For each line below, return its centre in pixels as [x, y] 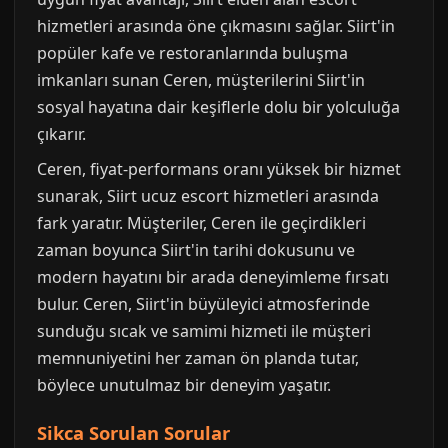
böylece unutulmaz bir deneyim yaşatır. [184, 384]
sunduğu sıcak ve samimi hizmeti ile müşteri [204, 330]
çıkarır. [61, 133]
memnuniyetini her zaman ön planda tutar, [198, 357]
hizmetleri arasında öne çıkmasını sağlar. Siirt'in [216, 25]
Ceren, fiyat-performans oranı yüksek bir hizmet [219, 168]
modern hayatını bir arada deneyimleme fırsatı [213, 276]
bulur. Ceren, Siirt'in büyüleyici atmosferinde [203, 303]
